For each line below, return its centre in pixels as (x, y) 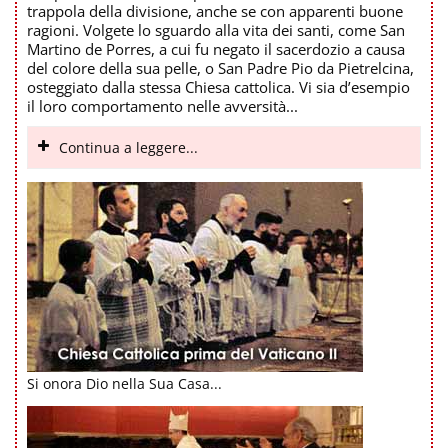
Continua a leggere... (128, 147)
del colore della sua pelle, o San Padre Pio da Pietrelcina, (220, 67)
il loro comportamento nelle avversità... (162, 105)
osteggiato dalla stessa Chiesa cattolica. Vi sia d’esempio (218, 86)
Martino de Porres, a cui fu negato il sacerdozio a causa (216, 48)
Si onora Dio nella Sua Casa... (124, 383)
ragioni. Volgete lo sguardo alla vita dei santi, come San (216, 29)
